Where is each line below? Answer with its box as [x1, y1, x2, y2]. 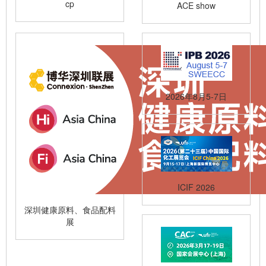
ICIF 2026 [178, 181, 215, 193]
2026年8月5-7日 [166, 90, 227, 102]
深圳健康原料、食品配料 [24, 204, 116, 216]
